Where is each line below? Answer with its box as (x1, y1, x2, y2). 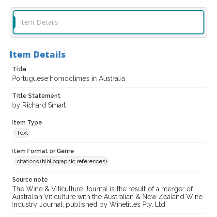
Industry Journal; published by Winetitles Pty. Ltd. (12, 201, 167, 209)
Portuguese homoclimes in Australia (12, 75, 125, 83)
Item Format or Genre (12, 148, 74, 155)
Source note (12, 176, 48, 184)
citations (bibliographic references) (17, 158, 107, 165)
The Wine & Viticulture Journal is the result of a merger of (12, 185, 193, 193)
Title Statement (12, 93, 61, 100)
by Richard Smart (12, 101, 66, 109)
